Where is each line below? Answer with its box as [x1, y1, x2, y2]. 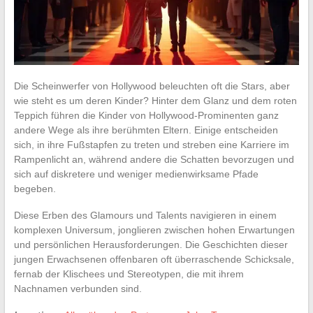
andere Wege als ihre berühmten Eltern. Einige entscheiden [13, 124, 278, 136]
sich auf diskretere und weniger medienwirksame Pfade [13, 168, 259, 180]
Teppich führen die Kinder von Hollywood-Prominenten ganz [13, 109, 279, 121]
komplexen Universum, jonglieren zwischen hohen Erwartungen [13, 224, 295, 235]
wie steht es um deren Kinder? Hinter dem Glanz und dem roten [13, 94, 297, 106]
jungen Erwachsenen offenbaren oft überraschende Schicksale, [13, 253, 294, 265]
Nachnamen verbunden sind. [13, 282, 142, 294]
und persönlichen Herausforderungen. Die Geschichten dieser [13, 238, 288, 250]
